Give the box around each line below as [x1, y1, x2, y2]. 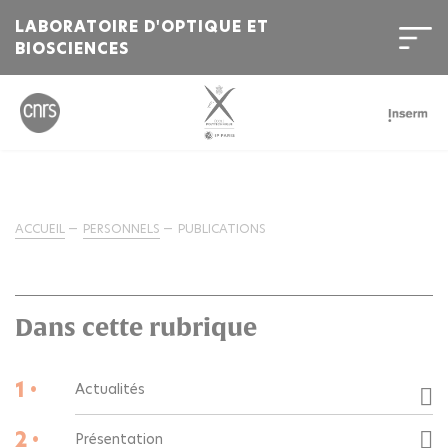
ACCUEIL [15, 220, 65, 237]
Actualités [75, 379, 145, 399]
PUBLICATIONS [178, 220, 266, 237]
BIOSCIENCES [15, 37, 129, 59]
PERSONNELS [83, 220, 160, 237]
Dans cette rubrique [15, 313, 257, 341]
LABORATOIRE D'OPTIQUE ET [15, 15, 269, 37]
